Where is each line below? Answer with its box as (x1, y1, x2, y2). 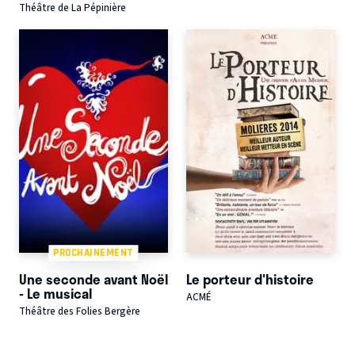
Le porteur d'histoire (185, 268, 314, 289)
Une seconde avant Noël (19, 268, 168, 289)
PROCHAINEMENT (53, 246, 134, 259)
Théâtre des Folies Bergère (19, 304, 140, 319)
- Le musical (19, 282, 92, 303)
